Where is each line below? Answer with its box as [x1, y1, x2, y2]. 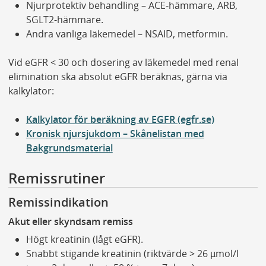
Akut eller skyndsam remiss [8, 214, 133, 228]
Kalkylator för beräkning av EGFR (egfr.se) [26, 113, 214, 126]
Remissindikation [8, 194, 112, 211]
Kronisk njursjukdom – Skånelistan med [26, 127, 204, 141]
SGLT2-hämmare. [26, 13, 103, 27]
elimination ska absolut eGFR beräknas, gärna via [8, 70, 227, 84]
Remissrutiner [8, 168, 109, 188]
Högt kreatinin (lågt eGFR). [26, 232, 143, 246]
